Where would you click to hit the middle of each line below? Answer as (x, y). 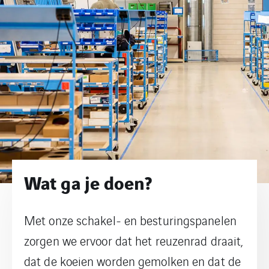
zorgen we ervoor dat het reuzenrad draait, (134, 241)
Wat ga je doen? (88, 182)
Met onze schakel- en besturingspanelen (130, 220)
